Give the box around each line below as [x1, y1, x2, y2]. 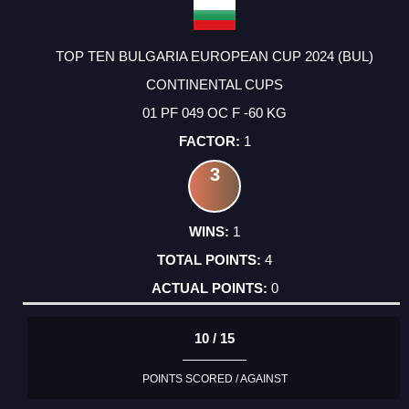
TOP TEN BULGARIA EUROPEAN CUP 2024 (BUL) [56, 47, 373, 64]
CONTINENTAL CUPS [146, 76, 283, 92]
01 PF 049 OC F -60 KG [142, 104, 287, 121]
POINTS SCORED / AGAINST [142, 372, 288, 386]
